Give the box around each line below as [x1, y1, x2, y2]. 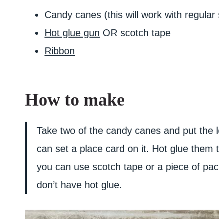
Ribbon [44, 45, 75, 56]
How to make [25, 90, 125, 109]
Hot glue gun [44, 27, 100, 38]
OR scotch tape [100, 27, 171, 38]
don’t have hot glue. [37, 179, 122, 190]
